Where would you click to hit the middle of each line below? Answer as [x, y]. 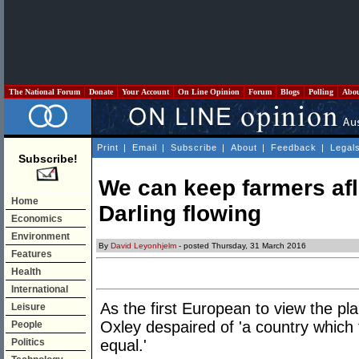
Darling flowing [180, 214]
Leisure [28, 307]
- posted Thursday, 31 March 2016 [241, 246]
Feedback [294, 147]
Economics [37, 219]
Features [32, 254]
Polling [321, 92]
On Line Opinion [209, 92]
